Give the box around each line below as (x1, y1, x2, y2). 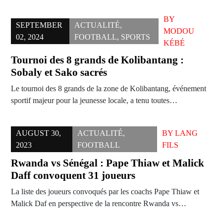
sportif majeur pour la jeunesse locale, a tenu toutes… (11, 96, 177, 105)
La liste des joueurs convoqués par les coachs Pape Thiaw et (11, 187, 199, 196)
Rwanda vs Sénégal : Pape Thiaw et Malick (11, 157, 204, 169)
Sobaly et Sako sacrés (11, 66, 107, 79)
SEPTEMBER (16, 21, 62, 30)
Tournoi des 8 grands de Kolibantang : (11, 54, 184, 66)
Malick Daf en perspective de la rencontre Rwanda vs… (11, 199, 186, 208)
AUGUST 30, (16, 129, 61, 138)
